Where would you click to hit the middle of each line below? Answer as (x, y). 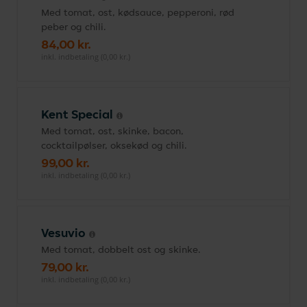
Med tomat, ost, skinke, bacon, (112, 131)
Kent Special (79, 114)
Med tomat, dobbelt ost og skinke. (121, 249)
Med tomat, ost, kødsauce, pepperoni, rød (138, 12)
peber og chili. (74, 27)
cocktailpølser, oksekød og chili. (114, 145)
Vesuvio (65, 233)
